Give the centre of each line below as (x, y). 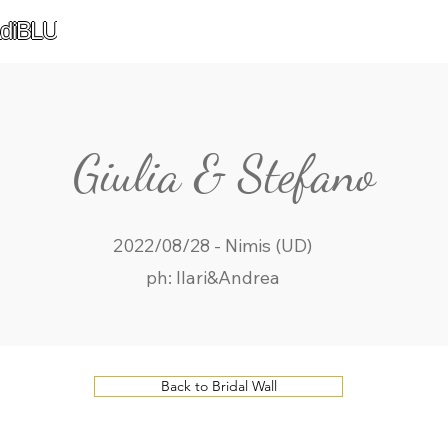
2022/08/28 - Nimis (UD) (212, 245)
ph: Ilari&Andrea (212, 277)
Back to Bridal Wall (218, 386)
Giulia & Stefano (224, 174)
